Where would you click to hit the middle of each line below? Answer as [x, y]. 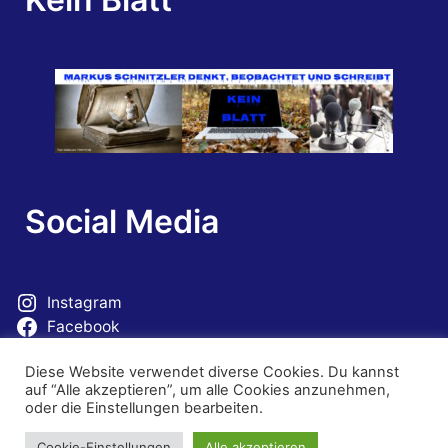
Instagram [84, 303]
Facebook [82, 327]
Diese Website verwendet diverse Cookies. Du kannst [212, 372]
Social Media [122, 222]
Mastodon [83, 351]
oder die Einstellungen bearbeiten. [144, 408]
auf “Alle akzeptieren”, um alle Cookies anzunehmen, [207, 390]
